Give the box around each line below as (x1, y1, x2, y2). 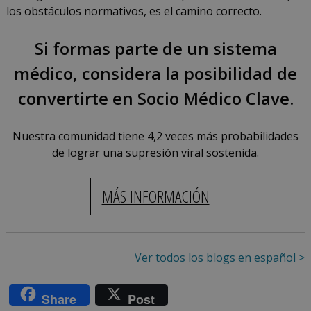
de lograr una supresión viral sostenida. (52, 145, 259, 161)
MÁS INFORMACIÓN (101, 185, 210, 208)
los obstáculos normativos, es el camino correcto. (6, 3, 262, 19)
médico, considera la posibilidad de (14, 62, 297, 85)
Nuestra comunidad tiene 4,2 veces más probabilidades (12, 128, 299, 144)
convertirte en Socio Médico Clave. (17, 87, 294, 110)
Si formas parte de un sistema (34, 37, 277, 60)
